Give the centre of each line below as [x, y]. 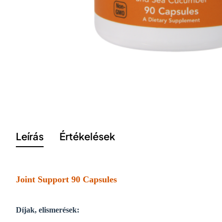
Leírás [30, 136]
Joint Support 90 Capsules [66, 179]
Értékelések [87, 136]
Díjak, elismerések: [48, 210]
